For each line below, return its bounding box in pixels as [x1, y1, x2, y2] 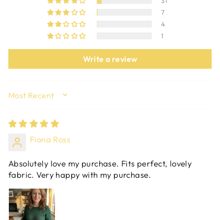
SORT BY [8, 95, 48, 103]
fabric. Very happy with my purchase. [8, 169, 151, 180]
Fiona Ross [30, 134, 71, 145]
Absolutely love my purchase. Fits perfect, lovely [8, 158, 192, 169]
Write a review [82, 54, 137, 64]
